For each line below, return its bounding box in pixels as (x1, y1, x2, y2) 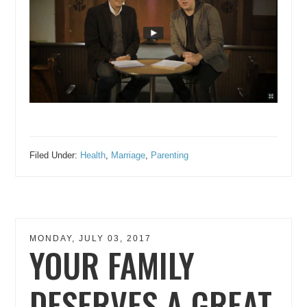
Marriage (111, 149, 146, 160)
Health (80, 149, 106, 160)
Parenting (151, 149, 189, 160)
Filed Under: (29, 149, 81, 160)
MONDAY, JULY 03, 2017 (29, 233, 152, 243)
